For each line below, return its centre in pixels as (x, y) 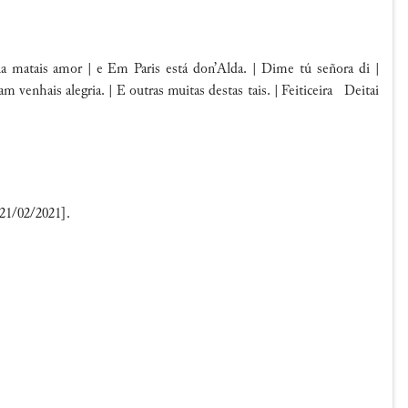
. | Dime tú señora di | (311, 70)
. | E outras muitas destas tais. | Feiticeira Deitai (240, 92)
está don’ (189, 70)
